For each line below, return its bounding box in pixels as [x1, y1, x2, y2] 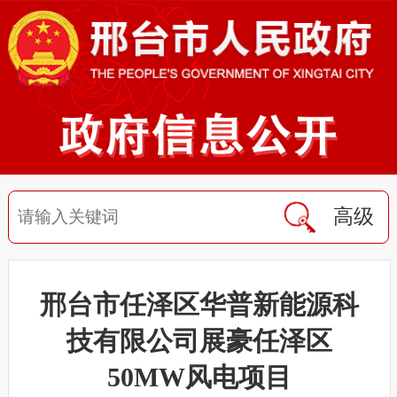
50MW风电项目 [107, 362, 292, 392]
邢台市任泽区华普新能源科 [40, 289, 359, 319]
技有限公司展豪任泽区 [66, 325, 332, 355]
